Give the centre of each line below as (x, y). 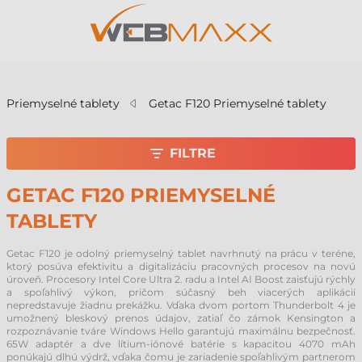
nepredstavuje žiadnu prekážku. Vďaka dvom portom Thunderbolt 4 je (181, 305)
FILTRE (192, 153)
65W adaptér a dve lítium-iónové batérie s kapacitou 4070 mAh (181, 344)
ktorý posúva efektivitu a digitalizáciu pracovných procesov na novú (181, 266)
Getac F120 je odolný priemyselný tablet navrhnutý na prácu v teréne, (181, 253)
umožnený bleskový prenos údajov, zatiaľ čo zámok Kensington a (181, 318)
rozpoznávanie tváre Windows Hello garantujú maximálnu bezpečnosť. (181, 331)
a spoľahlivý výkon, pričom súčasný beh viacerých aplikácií (181, 292)
